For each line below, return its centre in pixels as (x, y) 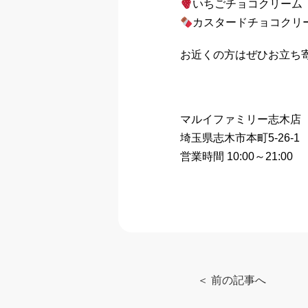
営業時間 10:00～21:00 (236, 157)
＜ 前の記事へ (231, 280)
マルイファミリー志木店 (241, 120)
